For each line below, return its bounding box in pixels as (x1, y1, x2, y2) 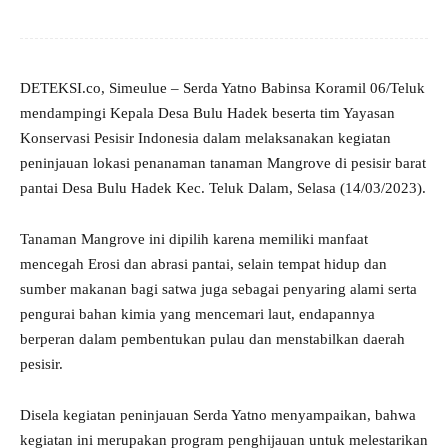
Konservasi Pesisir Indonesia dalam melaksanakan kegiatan (20, 130, 391, 147)
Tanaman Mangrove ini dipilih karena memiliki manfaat (20, 231, 368, 248)
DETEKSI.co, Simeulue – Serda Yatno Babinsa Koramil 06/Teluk (20, 80, 425, 97)
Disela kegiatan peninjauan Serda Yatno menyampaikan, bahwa (20, 407, 416, 424)
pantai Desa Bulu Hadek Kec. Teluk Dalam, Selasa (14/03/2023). (20, 180, 426, 197)
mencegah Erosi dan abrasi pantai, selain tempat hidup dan (20, 256, 387, 273)
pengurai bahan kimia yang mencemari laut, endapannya (20, 306, 375, 323)
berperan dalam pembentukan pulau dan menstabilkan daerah (20, 331, 405, 348)
